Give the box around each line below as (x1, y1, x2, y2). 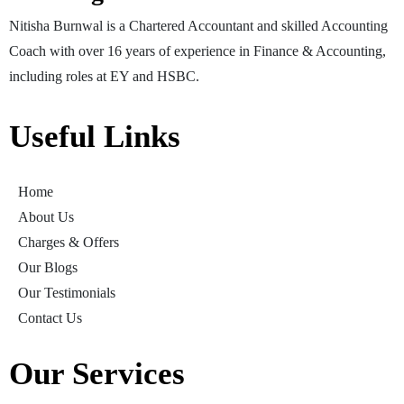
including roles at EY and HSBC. (9, 69, 199, 85)
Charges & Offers (18, 234, 119, 251)
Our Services (9, 356, 185, 392)
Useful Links (9, 119, 180, 155)
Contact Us (18, 310, 82, 326)
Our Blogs (18, 260, 78, 276)
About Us (18, 209, 74, 225)
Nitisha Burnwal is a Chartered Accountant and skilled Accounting (9, 18, 388, 34)
